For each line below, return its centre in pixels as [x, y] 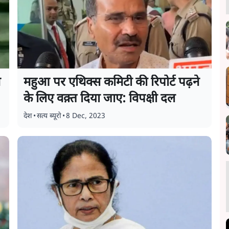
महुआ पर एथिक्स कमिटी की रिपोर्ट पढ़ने [112, 83]
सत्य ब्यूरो [49, 116]
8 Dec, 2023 [86, 116]
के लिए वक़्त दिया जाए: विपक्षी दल [100, 99]
